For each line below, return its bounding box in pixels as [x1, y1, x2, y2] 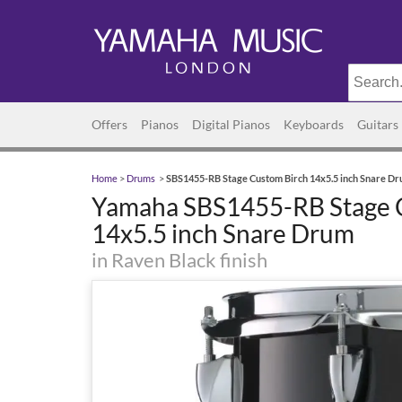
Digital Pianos [192, 117, 270, 132]
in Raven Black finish [92, 248, 267, 272]
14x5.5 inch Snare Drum [92, 218, 354, 249]
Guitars [357, 117, 398, 132]
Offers [92, 117, 127, 132]
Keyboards [284, 117, 344, 132]
